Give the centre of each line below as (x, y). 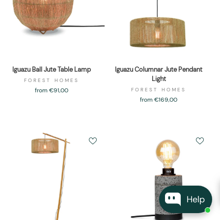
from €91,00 (52, 91)
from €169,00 (159, 100)
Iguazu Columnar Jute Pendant (159, 70)
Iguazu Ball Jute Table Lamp (52, 70)
